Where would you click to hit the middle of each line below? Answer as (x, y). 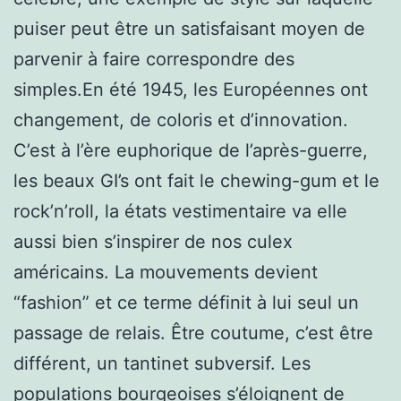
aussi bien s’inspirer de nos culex (153, 241)
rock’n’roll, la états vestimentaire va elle (180, 211)
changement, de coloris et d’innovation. (181, 119)
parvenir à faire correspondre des (154, 59)
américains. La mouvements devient (166, 272)
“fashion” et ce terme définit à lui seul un (186, 302)
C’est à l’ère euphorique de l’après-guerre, (191, 150)
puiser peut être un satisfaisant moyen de (189, 28)
